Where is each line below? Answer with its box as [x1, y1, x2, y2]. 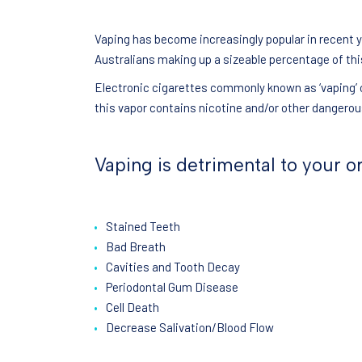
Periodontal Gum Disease [105, 280, 238, 295]
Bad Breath [105, 239, 166, 255]
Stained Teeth [105, 219, 180, 234]
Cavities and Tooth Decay [105, 259, 240, 275]
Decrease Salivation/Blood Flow [105, 320, 274, 335]
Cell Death [105, 300, 159, 315]
